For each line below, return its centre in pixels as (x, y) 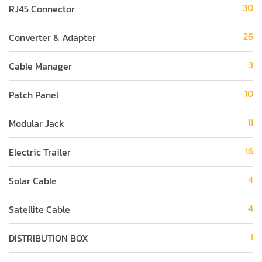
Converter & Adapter (52, 37)
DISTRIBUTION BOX (49, 238)
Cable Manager (40, 66)
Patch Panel (34, 95)
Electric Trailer (40, 152)
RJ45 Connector (42, 9)
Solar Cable (33, 181)
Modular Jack (37, 123)
